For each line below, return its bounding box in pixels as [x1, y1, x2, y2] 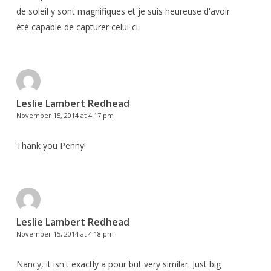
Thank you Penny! [16, 139, 86, 151]
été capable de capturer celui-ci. [16, 21, 140, 33]
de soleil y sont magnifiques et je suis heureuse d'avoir [16, 5, 230, 17]
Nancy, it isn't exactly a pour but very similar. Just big [16, 258, 221, 270]
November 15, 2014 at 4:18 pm [16, 229, 114, 238]
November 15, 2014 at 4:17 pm [16, 110, 114, 120]
